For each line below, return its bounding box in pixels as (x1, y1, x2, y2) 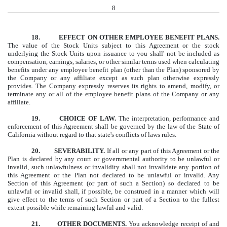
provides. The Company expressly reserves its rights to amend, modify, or (8, 82, 219, 90)
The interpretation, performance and (118, 114, 220, 122)
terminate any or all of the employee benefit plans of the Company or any (8, 90, 219, 98)
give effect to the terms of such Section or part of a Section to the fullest (8, 195, 219, 203)
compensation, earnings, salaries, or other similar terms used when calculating (8, 57, 219, 65)
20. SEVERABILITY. (31, 146, 107, 155)
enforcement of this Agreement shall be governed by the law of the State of (8, 122, 219, 130)
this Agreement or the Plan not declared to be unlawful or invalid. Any (8, 171, 219, 179)
